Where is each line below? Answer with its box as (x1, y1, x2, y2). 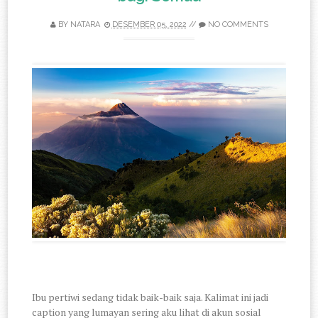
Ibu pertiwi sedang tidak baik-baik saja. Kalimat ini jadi (32, 290, 269, 304)
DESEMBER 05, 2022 (111, 20, 187, 30)
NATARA (70, 20, 100, 30)
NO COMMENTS (207, 20, 268, 30)
